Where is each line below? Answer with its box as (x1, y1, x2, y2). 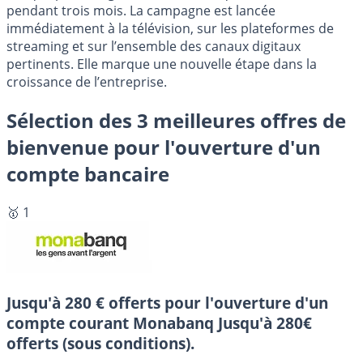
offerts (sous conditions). (6, 332, 194, 353)
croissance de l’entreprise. (6, 73, 167, 92)
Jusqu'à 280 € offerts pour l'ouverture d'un (6, 292, 328, 313)
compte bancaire (6, 160, 169, 187)
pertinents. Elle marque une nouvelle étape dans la (6, 55, 317, 74)
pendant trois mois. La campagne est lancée (6, 2, 275, 20)
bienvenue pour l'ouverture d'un (6, 133, 321, 160)
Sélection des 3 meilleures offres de (6, 106, 346, 134)
